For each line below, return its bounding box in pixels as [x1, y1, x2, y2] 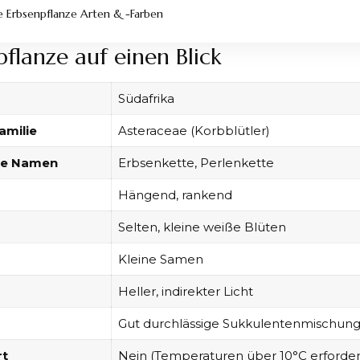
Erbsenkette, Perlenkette [117, 154, 274, 170]
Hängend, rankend [117, 186, 232, 202]
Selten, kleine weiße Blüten [117, 219, 286, 235]
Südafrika [117, 90, 174, 106]
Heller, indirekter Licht [117, 283, 253, 299]
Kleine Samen [117, 251, 203, 267]
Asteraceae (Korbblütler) [117, 122, 270, 138]
